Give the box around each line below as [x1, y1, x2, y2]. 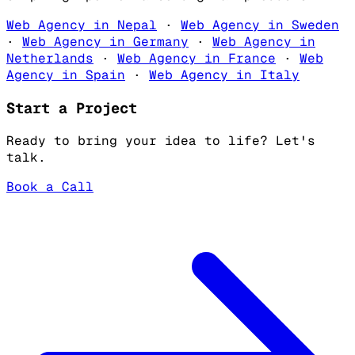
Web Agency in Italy [149, 67, 300, 84]
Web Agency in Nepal [6, 17, 157, 34]
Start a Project [6, 97, 137, 118]
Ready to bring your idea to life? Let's [6, 132, 315, 150]
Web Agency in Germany [22, 33, 189, 51]
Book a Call [6, 178, 94, 196]
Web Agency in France [117, 50, 276, 67]
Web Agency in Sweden [181, 17, 339, 34]
